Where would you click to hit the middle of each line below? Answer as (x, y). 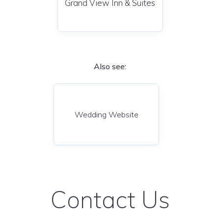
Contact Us (110, 199)
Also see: (110, 66)
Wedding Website (106, 114)
